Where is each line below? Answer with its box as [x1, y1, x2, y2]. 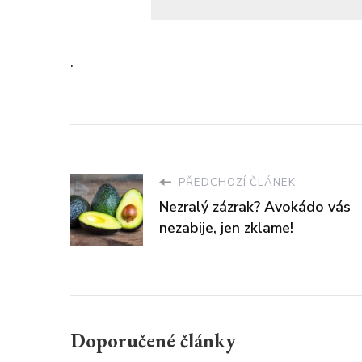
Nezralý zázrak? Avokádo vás [159, 196, 351, 217]
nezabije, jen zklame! [159, 217, 293, 238]
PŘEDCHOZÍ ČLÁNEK [175, 175, 296, 190]
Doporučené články [70, 326, 236, 353]
